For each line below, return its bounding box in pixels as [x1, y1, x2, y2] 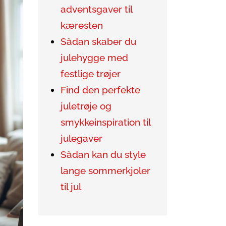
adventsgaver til [61, 4, 132, 15]
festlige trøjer [61, 68, 121, 80]
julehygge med [61, 52, 128, 64]
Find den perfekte [61, 84, 140, 96]
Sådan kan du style [61, 149, 146, 160]
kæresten [61, 20, 103, 31]
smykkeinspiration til [61, 117, 150, 128]
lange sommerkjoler [61, 165, 150, 177]
